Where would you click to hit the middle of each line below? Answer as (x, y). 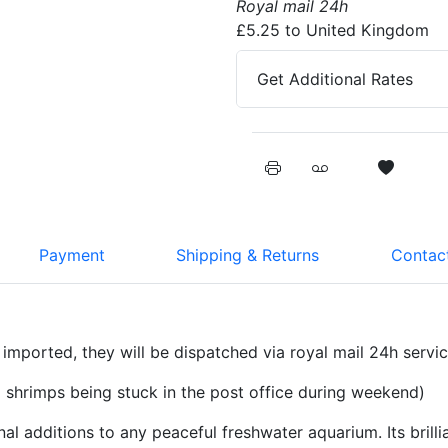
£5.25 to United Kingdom (332, 29)
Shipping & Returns (248, 254)
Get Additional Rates (335, 78)
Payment (71, 254)
